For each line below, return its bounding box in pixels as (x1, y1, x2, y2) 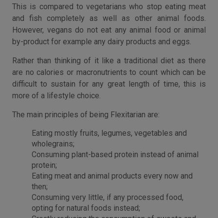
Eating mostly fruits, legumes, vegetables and (32, 128, 187, 138)
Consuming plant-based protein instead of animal (32, 150, 199, 159)
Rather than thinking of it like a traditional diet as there (12, 56, 206, 65)
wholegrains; (32, 139, 74, 148)
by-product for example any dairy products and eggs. (12, 37, 191, 46)
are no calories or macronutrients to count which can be (12, 68, 206, 77)
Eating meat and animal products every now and (32, 171, 193, 181)
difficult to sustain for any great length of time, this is (12, 79, 206, 89)
